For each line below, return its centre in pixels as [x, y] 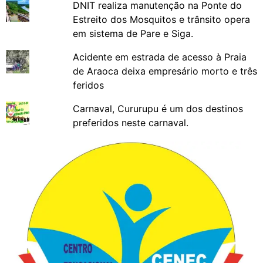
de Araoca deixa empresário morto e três [165, 71]
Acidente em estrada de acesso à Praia [159, 57]
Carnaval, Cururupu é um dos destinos [158, 109]
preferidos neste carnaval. [130, 123]
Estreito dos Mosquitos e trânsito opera [161, 20]
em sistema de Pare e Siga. [133, 34]
